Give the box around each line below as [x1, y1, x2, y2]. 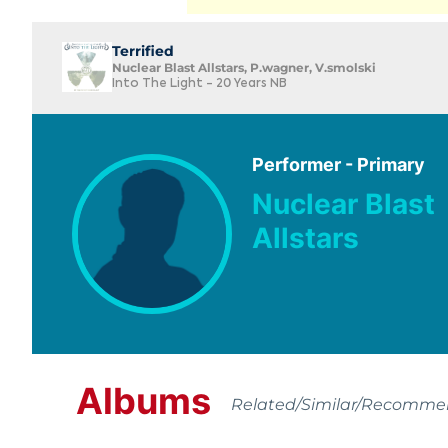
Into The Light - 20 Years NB [112, 77, 287, 90]
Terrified [112, 41, 174, 60]
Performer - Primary [252, 153, 425, 175]
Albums [76, 378, 211, 423]
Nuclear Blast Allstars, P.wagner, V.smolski [112, 59, 376, 75]
